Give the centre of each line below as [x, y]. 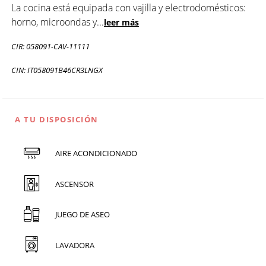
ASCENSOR [74, 184]
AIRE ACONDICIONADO [96, 153]
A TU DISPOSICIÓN [57, 119]
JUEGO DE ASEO [82, 215]
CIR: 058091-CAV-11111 [50, 46]
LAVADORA [75, 245]
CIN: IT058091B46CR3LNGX [57, 70]
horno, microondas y [54, 22]
